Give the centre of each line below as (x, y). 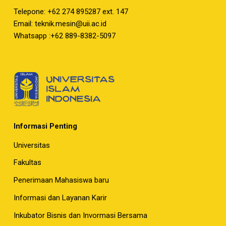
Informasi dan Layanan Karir (60, 198)
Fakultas (27, 163)
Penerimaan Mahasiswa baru (61, 180)
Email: (24, 24)
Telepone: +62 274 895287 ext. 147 (71, 12)
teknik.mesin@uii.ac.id (70, 24)
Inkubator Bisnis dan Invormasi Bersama (80, 216)
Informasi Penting (45, 126)
